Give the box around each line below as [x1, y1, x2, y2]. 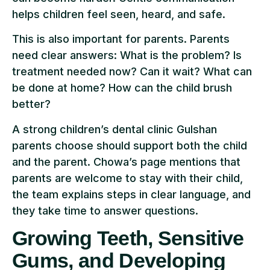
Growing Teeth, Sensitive [12, 227, 244, 250]
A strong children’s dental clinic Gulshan [12, 122, 217, 136]
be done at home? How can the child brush [12, 81, 232, 95]
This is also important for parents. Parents [12, 33, 230, 46]
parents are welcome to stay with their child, [12, 171, 243, 184]
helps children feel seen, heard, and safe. [12, 8, 225, 21]
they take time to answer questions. [12, 204, 198, 217]
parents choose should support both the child [12, 139, 247, 152]
